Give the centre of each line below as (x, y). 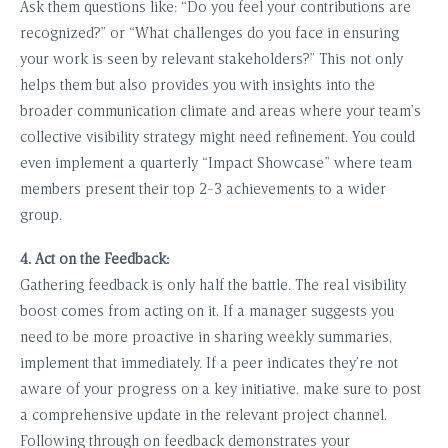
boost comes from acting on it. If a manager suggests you (207, 313)
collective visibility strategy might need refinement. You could (217, 139)
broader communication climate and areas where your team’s (220, 113)
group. (41, 217)
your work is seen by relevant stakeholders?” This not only (211, 61)
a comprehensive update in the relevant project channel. (203, 417)
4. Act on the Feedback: (94, 261)
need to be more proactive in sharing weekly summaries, (206, 339)
